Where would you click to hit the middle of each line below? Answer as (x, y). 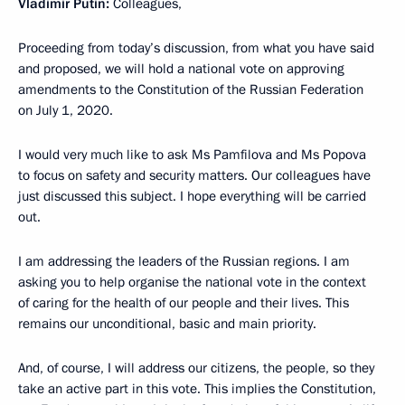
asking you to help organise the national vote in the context (192, 282)
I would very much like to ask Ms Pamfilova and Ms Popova (192, 155)
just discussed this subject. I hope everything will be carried (192, 196)
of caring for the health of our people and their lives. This (184, 303)
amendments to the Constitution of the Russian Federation (191, 89)
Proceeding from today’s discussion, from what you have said (196, 48)
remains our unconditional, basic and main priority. (167, 324)
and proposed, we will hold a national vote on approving (181, 69)
